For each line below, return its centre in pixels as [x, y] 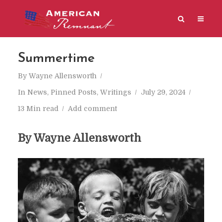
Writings [115, 92]
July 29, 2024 [163, 92]
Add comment [92, 109]
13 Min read [38, 109]
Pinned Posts [73, 92]
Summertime [56, 59]
